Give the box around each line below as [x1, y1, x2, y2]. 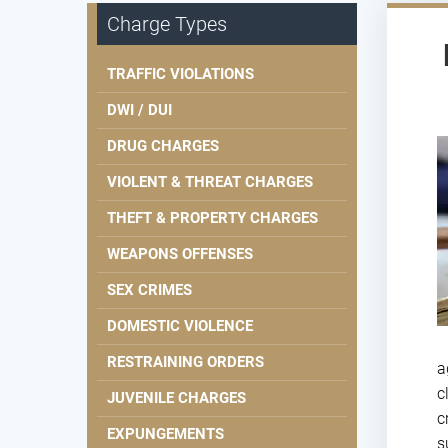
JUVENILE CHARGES [107, 389, 246, 408]
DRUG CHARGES [107, 137, 219, 156]
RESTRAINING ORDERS [107, 353, 264, 372]
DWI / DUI [107, 101, 172, 120]
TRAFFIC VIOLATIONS [107, 65, 254, 84]
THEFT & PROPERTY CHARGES [107, 209, 318, 228]
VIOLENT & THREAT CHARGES [107, 173, 313, 192]
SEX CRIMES [107, 281, 192, 300]
